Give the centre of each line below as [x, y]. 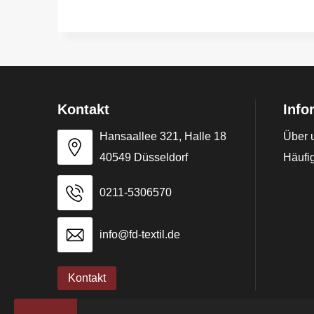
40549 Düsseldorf [143, 158]
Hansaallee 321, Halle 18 [163, 137]
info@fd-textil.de [139, 235]
